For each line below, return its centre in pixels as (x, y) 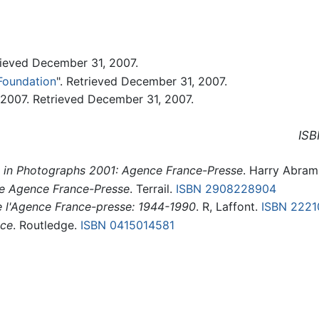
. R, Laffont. (228, 207)
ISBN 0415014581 (127, 225)
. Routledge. (46, 225)
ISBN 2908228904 (226, 188)
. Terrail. (152, 188)
